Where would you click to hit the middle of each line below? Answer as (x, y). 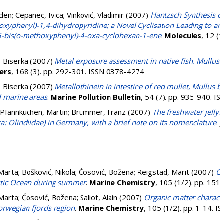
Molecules (183, 35)
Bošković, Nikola (48, 172)
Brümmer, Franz (98, 112)
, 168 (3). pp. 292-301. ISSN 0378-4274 (78, 71)
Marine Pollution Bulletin (96, 97)
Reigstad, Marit (163, 172)
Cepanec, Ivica (39, 15)
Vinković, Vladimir (95, 15)
